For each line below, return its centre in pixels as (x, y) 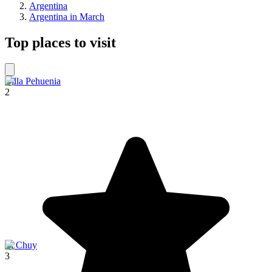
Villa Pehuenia (33, 81)
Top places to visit (60, 43)
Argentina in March (67, 17)
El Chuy (21, 245)
